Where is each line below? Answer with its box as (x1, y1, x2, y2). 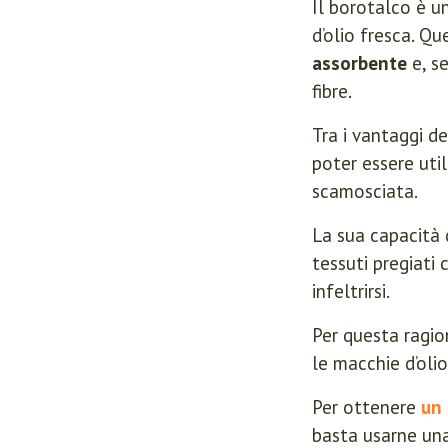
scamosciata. (312, 179, 418, 203)
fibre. (312, 79, 352, 103)
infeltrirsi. (312, 279, 390, 303)
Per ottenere (312, 395, 421, 419)
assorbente (312, 51, 407, 75)
